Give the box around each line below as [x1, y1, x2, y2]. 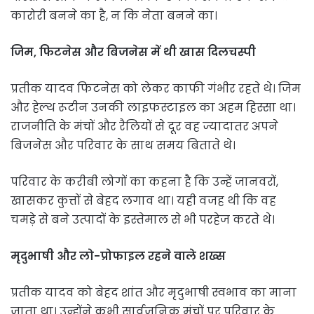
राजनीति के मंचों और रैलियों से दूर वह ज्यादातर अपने [11, 118, 278, 135]
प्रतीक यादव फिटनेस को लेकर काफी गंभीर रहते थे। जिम [11, 80, 301, 97]
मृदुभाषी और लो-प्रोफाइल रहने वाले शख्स [11, 247, 226, 264]
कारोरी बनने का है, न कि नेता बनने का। [11, 7, 217, 24]
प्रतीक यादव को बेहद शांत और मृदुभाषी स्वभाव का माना [11, 284, 296, 301]
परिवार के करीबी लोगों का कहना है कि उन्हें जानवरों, [11, 173, 278, 190]
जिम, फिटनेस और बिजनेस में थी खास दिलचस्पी [11, 43, 256, 60]
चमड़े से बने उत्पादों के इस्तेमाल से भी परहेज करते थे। [11, 211, 275, 228]
